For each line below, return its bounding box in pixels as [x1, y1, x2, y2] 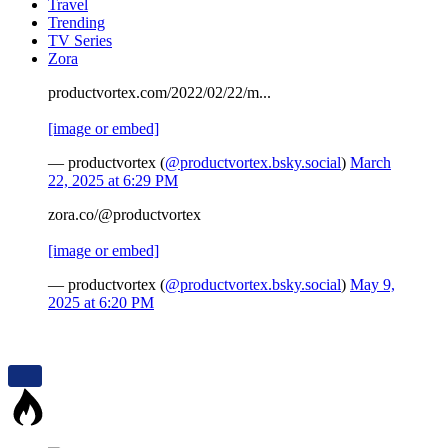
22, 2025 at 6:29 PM [48, 172, 178, 190]
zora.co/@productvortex [48, 206, 201, 224]
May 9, [350, 276, 395, 294]
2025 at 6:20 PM [48, 294, 154, 312]
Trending [48, 14, 105, 32]
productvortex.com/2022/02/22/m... [48, 84, 271, 102]
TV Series [48, 32, 112, 50]
